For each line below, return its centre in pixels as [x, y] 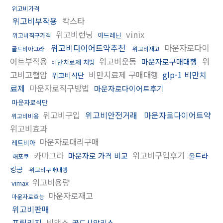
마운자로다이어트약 [177, 115]
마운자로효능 [28, 196]
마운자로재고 [69, 195]
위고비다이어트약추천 [88, 48]
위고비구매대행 [49, 169]
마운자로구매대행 [169, 61]
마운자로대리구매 [68, 142]
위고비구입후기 [159, 155]
